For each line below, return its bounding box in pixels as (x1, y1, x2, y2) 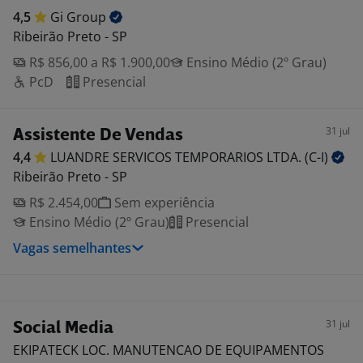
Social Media (13, 320, 113, 337)
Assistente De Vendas (13, 127, 183, 144)
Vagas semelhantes (13, 239, 131, 257)
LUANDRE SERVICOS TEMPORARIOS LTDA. (50, 148, 305, 166)
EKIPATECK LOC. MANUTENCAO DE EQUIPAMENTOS (13, 341, 324, 359)
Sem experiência (111, 194, 215, 211)
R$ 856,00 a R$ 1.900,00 (26, 53, 170, 71)
